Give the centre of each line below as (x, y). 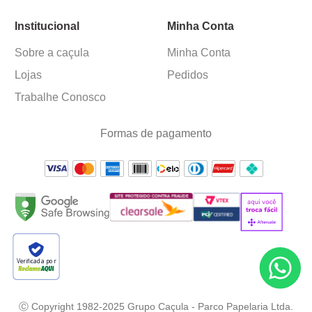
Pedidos (188, 75)
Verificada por (36, 261)
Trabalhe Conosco (60, 97)
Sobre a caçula (52, 53)
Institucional (47, 26)
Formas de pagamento (156, 133)
